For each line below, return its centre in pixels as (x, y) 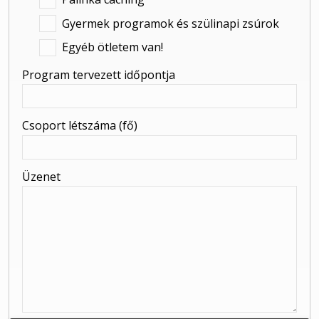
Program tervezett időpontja (99, 74)
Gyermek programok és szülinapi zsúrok (171, 23)
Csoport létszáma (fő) (80, 126)
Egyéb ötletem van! (113, 47)
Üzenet (41, 176)
